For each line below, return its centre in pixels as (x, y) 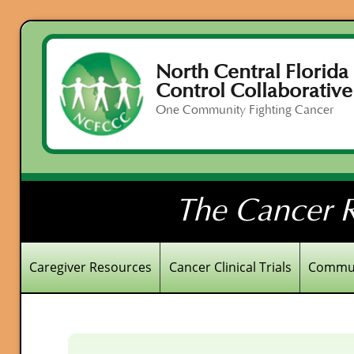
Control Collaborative (254, 91)
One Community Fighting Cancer (244, 110)
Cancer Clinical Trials (230, 267)
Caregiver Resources (91, 267)
